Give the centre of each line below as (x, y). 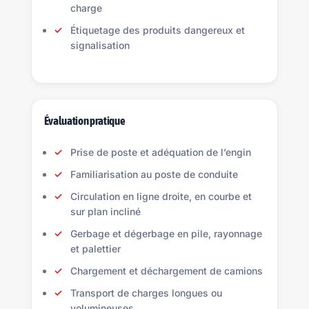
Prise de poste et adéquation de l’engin (160, 152)
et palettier (95, 249)
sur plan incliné (105, 211)
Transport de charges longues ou (146, 293)
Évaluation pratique (84, 121)
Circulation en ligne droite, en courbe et (161, 196)
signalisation (100, 45)
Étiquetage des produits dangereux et (157, 30)
